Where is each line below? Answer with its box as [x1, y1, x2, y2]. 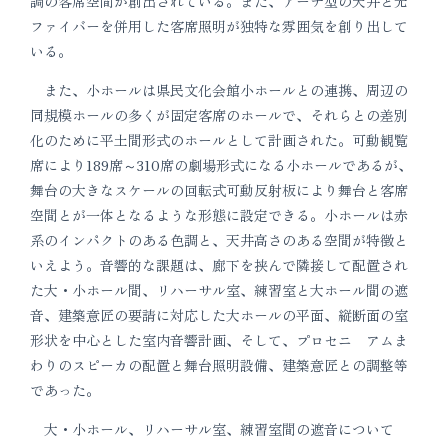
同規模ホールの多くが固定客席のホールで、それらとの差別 [30, 105, 408, 125]
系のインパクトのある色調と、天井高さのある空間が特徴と [30, 230, 408, 250]
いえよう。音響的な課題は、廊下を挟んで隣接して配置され [30, 255, 408, 275]
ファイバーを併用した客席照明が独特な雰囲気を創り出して [30, 16, 408, 36]
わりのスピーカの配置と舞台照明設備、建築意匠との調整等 [30, 355, 408, 375]
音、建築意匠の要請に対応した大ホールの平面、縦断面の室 [30, 305, 408, 325]
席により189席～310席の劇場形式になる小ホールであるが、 [30, 155, 412, 175]
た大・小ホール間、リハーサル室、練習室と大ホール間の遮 [30, 280, 408, 300]
